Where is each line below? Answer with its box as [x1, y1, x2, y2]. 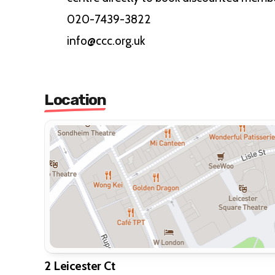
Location [44, 91, 106, 109]
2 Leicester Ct [44, 258, 115, 273]
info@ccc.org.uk [67, 34, 145, 48]
